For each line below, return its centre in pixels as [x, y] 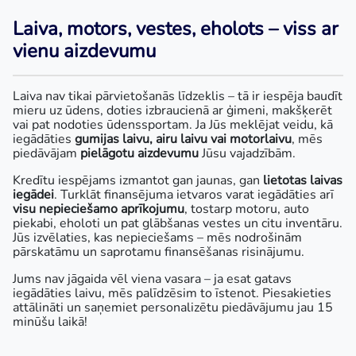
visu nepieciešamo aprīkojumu [99, 209]
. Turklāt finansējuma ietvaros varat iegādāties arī [194, 195]
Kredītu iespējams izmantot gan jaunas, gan [138, 180]
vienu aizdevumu [84, 51]
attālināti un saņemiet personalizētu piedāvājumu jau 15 [173, 308]
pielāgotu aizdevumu [139, 153]
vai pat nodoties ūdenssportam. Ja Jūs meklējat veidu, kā [173, 125]
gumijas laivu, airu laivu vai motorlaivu [183, 139]
